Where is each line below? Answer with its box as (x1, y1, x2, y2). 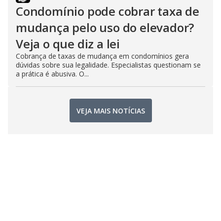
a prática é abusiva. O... (16, 69, 89, 78)
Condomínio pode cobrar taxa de (16, 3, 199, 19)
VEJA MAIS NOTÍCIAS (76, 106, 145, 115)
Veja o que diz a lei (16, 36, 120, 52)
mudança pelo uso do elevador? (16, 19, 194, 36)
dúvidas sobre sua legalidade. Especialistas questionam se (16, 60, 201, 70)
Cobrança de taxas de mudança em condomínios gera (16, 51, 189, 61)
